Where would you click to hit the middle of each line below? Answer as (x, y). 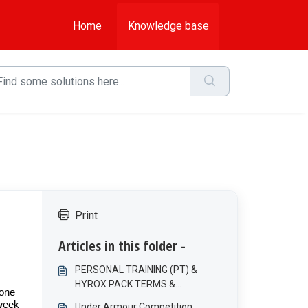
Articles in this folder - (122, 246)
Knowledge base (168, 26)
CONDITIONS (102, 298)
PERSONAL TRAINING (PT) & (136, 269)
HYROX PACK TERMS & (125, 284)
